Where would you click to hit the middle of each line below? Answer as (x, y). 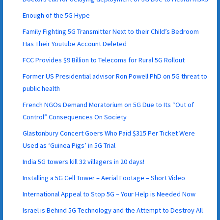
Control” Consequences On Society (75, 117)
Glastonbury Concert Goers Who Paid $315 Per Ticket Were (109, 133)
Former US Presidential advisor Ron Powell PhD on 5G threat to (115, 76)
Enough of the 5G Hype (56, 15)
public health (41, 88)
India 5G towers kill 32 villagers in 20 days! (84, 161)
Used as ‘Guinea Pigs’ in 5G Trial (69, 145)
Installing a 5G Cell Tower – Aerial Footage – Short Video (104, 178)
